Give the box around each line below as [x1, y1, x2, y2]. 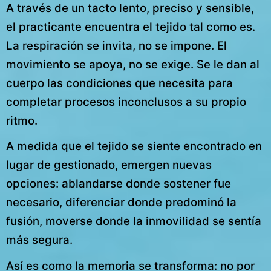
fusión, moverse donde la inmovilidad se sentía [6, 214, 261, 229]
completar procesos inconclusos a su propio [6, 95, 246, 109]
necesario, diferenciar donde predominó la [6, 195, 237, 210]
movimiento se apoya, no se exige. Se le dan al [6, 57, 260, 72]
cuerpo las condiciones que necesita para [6, 76, 233, 91]
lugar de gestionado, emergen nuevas [6, 158, 212, 172]
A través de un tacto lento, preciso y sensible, [6, 1, 254, 16]
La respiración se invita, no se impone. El [6, 39, 227, 53]
